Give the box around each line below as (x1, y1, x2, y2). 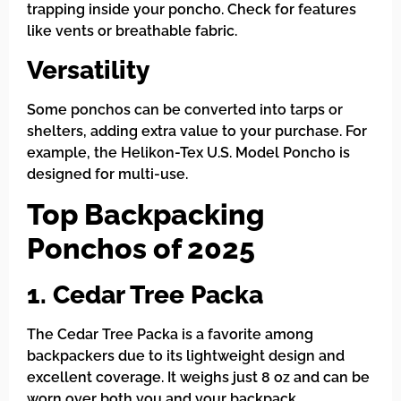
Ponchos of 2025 (27, 232, 255, 266)
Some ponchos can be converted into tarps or (27, 100, 343, 118)
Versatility (27, 55, 149, 85)
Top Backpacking (27, 198, 264, 232)
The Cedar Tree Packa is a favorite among (27, 326, 313, 344)
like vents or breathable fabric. (27, 22, 237, 40)
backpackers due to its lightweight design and (27, 347, 345, 365)
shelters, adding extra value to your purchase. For (27, 122, 367, 140)
